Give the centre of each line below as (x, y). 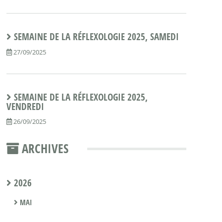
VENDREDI (25, 106)
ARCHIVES (43, 148)
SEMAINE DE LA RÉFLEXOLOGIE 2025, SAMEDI (96, 37)
